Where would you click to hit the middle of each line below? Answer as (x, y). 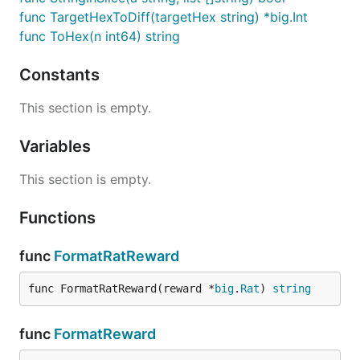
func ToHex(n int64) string (100, 36)
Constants (61, 75)
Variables (57, 146)
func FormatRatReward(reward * (121, 288)
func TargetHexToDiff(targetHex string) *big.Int (164, 17)
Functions (59, 218)
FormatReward (105, 334)
